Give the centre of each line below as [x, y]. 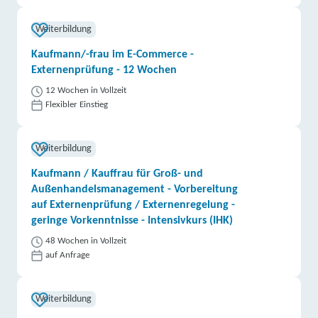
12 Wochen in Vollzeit [86, 91]
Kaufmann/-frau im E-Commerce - [113, 55]
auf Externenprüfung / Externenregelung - [133, 205]
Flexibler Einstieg [77, 105]
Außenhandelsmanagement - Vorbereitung [135, 190]
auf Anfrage [68, 255]
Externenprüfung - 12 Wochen [104, 70]
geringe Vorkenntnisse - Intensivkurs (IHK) [132, 221]
